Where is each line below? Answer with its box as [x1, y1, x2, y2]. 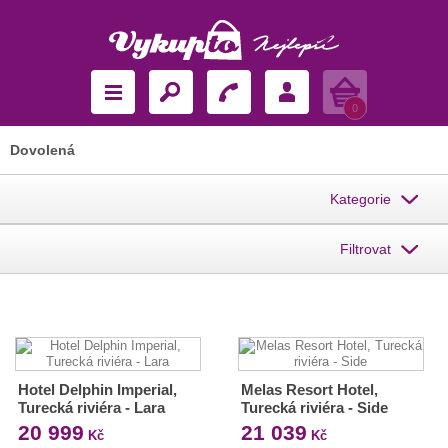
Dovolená [10, 142, 75, 158]
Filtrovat [340, 241, 391, 257]
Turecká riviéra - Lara [18, 399, 165, 416]
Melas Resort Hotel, [240, 381, 378, 398]
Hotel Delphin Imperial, [18, 381, 177, 398]
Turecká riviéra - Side [240, 399, 388, 416]
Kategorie [330, 191, 391, 207]
